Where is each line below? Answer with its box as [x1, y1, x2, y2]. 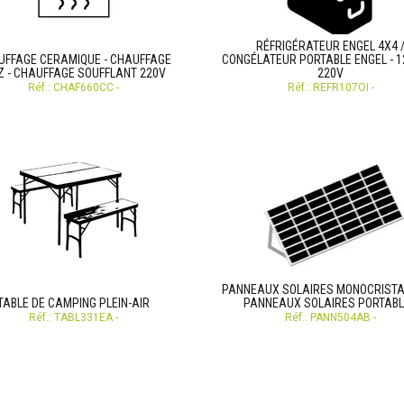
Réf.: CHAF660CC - [28, 81, 119, 94]
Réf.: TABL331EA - [29, 311, 118, 324]
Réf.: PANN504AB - [285, 311, 376, 324]
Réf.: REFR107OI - [287, 81, 374, 94]
